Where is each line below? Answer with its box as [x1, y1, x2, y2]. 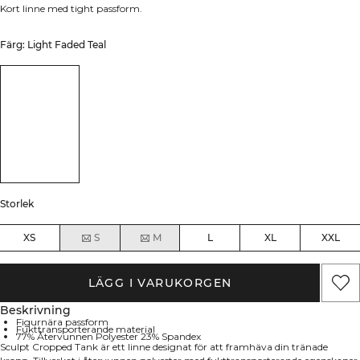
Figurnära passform [16, 316, 108, 329]
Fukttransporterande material [16, 323, 155, 336]
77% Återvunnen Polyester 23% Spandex [16, 330, 201, 343]
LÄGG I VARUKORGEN [88, 276, 232, 291]
